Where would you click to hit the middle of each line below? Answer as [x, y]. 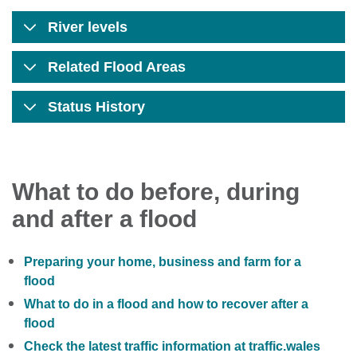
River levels [88, 27]
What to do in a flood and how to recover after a [166, 304]
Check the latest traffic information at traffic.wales [172, 346]
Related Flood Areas [117, 67]
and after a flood [104, 219]
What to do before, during [156, 192]
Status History [96, 107]
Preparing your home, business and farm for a [163, 262]
